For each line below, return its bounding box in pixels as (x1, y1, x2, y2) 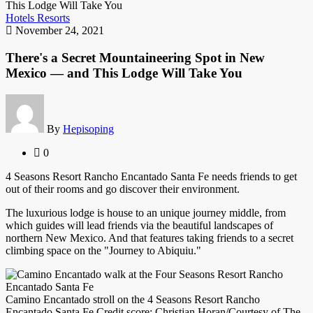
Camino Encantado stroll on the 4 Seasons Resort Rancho (6, 293, 260, 305)
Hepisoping (63, 122, 114, 135)
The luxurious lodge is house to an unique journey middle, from (6, 206, 286, 219)
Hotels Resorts (6, 12, 70, 24)
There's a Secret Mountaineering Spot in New (6, 50, 265, 66)
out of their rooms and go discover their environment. (6, 182, 240, 195)
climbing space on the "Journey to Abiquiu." (6, 244, 201, 256)
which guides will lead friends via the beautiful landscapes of (6, 219, 273, 231)
